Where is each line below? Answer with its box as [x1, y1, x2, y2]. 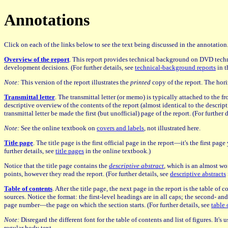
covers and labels [97, 124, 144, 132]
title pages [55, 147, 84, 155]
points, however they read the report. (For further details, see [4, 169, 170, 178]
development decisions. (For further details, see [4, 63, 135, 71]
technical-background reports [135, 63, 216, 71]
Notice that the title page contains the [4, 161, 109, 169]
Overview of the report [4, 55, 69, 63]
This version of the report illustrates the [19, 78, 130, 86]
